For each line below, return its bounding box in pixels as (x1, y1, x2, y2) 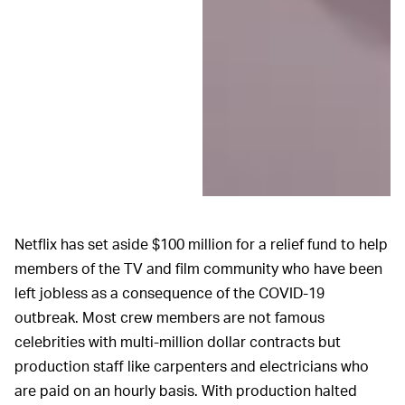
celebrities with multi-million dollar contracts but (14, 331, 341, 351)
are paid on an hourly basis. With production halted (14, 380, 357, 400)
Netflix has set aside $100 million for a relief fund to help (14, 233, 388, 253)
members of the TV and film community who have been (14, 258, 382, 278)
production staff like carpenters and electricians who (14, 355, 369, 375)
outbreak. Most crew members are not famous (14, 306, 325, 326)
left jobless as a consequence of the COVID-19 (14, 282, 325, 302)
